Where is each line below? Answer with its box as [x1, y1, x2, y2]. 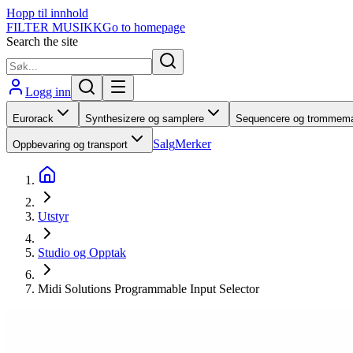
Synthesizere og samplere [85, 113, 204, 124]
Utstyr [38, 210, 69, 223]
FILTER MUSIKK [6, 20, 102, 34]
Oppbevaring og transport [13, 139, 128, 150]
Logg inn [25, 85, 71, 98]
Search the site [6, 35, 78, 48]
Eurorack [13, 113, 54, 124]
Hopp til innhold [6, 6, 88, 20]
